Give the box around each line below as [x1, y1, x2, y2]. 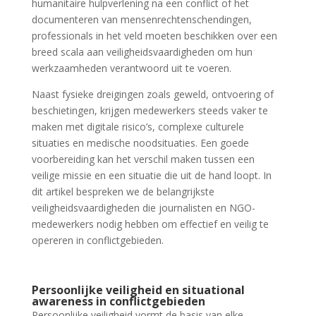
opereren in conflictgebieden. [31, 233, 164, 247]
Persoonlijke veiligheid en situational [31, 282, 245, 298]
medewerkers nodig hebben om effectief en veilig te [31, 217, 269, 231]
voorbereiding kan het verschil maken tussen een [31, 152, 255, 166]
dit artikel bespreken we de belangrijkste [31, 185, 214, 198]
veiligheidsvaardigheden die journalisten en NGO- [31, 201, 255, 214]
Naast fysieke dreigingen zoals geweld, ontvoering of [31, 87, 274, 101]
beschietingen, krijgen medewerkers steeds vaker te [31, 104, 268, 117]
